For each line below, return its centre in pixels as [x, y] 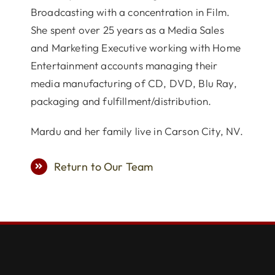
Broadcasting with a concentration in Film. [130, 12]
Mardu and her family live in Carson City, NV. [137, 131]
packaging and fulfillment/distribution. [121, 101]
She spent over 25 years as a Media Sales [127, 29]
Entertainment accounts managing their [124, 65]
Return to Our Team [104, 166]
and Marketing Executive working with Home [135, 47]
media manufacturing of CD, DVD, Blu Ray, [134, 83]
